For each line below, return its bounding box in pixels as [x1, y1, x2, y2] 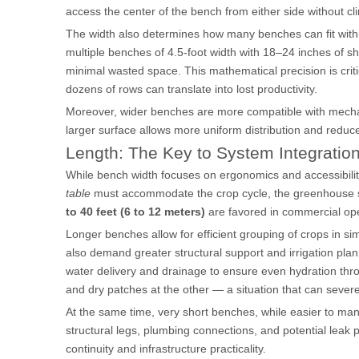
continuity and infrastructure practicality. [66, 342, 266, 355]
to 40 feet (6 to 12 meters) [66, 205, 205, 218]
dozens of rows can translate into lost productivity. [66, 83, 317, 95]
